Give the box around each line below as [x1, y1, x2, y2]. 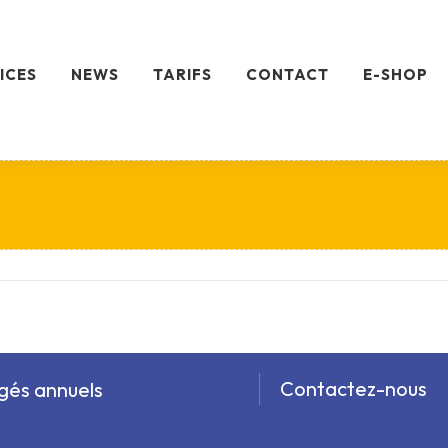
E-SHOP [363, 65, 428, 84]
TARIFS [153, 65, 212, 84]
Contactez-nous [279, 376, 427, 402]
